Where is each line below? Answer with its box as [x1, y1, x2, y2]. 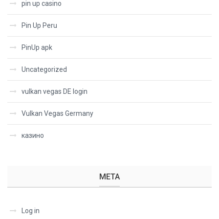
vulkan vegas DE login [22, 88, 88, 95]
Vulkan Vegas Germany [22, 109, 93, 117]
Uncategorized [22, 66, 67, 73]
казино [22, 131, 44, 139]
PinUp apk [22, 44, 52, 51]
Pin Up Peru [22, 22, 57, 29]
